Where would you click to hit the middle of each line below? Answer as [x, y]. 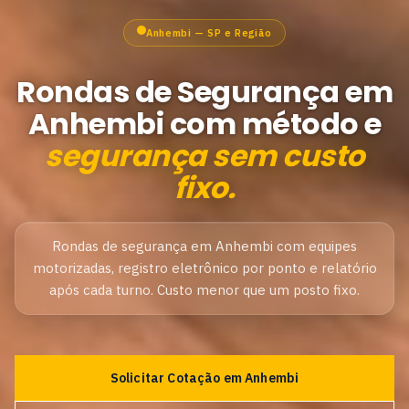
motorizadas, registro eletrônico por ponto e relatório [204, 268]
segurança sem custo [204, 156]
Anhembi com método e [204, 124]
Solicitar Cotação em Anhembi [204, 378]
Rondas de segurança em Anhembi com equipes [204, 246]
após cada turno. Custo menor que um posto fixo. [204, 290]
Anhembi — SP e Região [209, 33]
